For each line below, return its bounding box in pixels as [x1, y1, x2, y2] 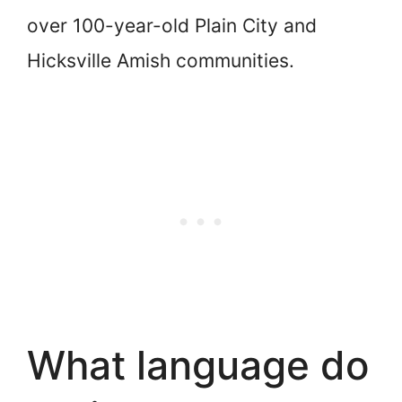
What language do [27, 340, 370, 389]
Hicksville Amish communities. [27, 49, 294, 73]
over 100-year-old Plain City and [27, 14, 317, 38]
